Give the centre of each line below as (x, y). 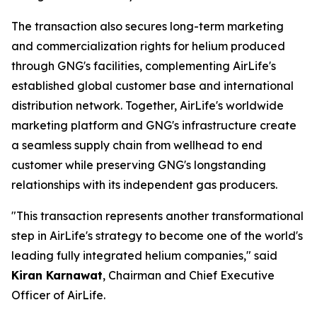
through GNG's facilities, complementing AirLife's (144, 66)
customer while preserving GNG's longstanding (139, 165)
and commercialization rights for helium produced (148, 46)
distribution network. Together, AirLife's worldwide (148, 105)
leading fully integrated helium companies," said (144, 255)
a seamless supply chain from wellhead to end (137, 145)
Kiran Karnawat (57, 275)
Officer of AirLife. (58, 295)
